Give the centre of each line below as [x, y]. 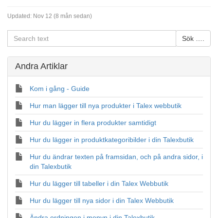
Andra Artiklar [41, 66]
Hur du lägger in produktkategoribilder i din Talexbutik [112, 140]
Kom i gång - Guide [60, 89]
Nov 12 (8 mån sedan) [63, 16]
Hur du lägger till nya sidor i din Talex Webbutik [102, 200]
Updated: [19, 16]
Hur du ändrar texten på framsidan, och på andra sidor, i [116, 157]
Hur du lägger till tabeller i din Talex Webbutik [99, 183]
